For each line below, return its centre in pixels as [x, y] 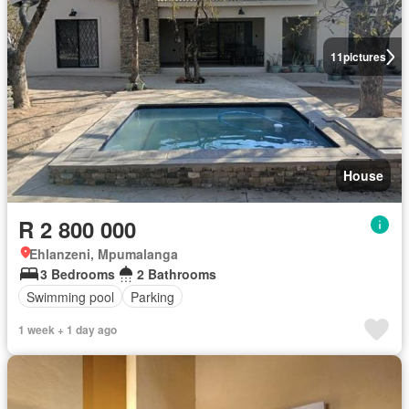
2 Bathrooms [177, 274]
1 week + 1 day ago [68, 330]
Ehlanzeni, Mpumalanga [104, 254]
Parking [152, 296]
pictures [364, 57]
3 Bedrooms [78, 274]
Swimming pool [70, 296]
